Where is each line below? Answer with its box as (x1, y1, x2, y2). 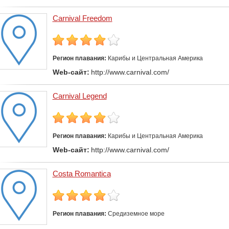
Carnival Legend (52, 91, 107, 101)
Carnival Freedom (52, 14, 112, 23)
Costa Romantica (52, 169, 111, 178)
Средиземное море (107, 210, 165, 218)
